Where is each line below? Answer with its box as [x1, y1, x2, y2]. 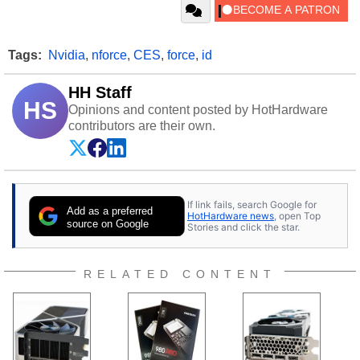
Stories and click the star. [187, 220, 300, 233]
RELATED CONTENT [84, 268, 276, 281]
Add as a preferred [67, 205, 153, 218]
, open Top [274, 209, 321, 222]
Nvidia [48, 48, 85, 63]
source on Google [67, 218, 149, 231]
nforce [92, 48, 127, 63]
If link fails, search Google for [187, 198, 317, 211]
